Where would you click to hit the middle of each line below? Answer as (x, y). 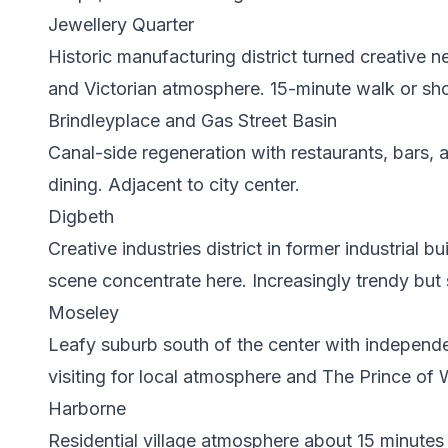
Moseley (83, 312)
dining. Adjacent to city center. (174, 184)
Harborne (87, 408)
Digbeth (81, 216)
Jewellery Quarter (121, 24)
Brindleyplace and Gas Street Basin (192, 120)
